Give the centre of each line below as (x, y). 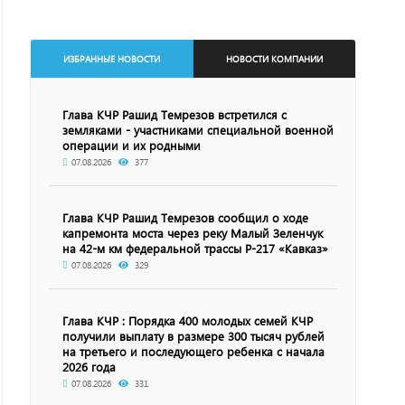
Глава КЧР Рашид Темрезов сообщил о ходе (186, 217)
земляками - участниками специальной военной (198, 130)
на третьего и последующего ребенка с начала (194, 351)
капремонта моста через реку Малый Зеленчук (193, 233)
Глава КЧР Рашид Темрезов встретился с (175, 114)
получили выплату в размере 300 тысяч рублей (194, 336)
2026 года (89, 367)
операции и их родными (132, 145)
